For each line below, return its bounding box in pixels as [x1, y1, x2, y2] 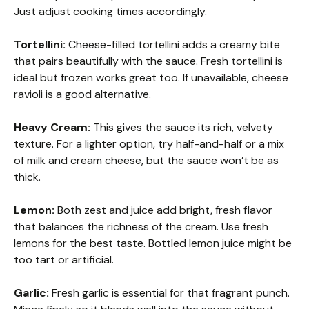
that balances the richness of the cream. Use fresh [14, 219, 268, 234]
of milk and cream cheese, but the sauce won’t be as [14, 152, 279, 168]
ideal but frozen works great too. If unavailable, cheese [14, 70, 288, 85]
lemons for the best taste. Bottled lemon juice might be [14, 235, 292, 250]
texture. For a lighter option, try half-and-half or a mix [14, 136, 284, 151]
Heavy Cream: [14, 119, 90, 134]
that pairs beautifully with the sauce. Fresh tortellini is [14, 53, 283, 68]
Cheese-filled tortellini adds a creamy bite [66, 37, 280, 52]
